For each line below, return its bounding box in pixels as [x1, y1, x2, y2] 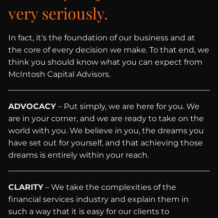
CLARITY [8, 182, 44, 192]
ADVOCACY [8, 102, 56, 111]
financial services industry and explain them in [8, 195, 189, 204]
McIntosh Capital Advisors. [8, 70, 111, 79]
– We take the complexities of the [43, 182, 177, 192]
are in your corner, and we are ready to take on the [8, 114, 204, 123]
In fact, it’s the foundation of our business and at [8, 33, 196, 42]
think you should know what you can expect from [8, 57, 203, 67]
